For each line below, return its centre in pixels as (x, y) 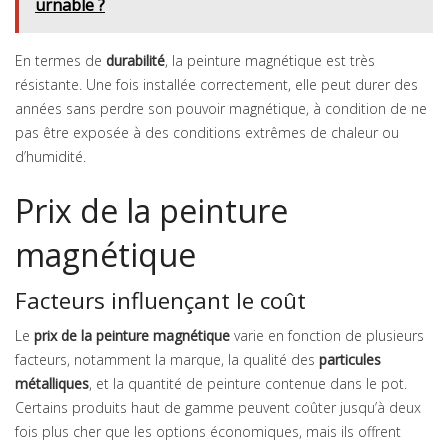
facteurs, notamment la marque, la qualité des (167, 360)
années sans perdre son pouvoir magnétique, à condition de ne (221, 109)
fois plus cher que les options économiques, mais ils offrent (208, 432)
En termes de (60, 61)
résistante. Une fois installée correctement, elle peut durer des (216, 85)
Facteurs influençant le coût (160, 301)
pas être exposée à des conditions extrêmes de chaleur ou (207, 133)
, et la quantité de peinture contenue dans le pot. (248, 384)
